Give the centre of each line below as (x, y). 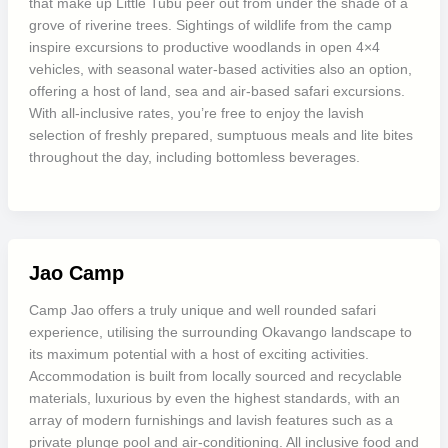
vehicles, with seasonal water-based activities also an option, (220, 69)
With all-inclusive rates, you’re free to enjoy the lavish (196, 113)
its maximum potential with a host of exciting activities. (198, 354)
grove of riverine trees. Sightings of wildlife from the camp (210, 25)
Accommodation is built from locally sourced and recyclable (215, 376)
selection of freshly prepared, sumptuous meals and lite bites (220, 135)
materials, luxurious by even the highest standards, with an (214, 398)
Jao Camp (76, 273)
